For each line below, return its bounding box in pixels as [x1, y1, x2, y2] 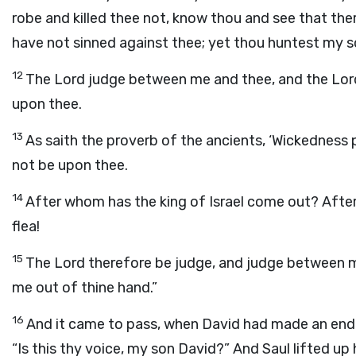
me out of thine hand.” [12, 279, 157, 296]
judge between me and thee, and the [85, 71, 331, 88]
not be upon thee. [12, 157, 128, 174]
